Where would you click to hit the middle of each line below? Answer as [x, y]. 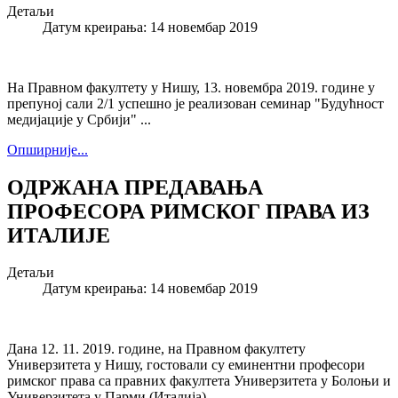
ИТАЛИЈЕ [59, 235]
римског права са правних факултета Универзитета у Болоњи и [199, 381]
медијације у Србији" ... [79, 119]
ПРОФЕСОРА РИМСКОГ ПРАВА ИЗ [188, 211]
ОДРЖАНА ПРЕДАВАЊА [135, 187]
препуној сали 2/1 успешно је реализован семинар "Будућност [195, 103]
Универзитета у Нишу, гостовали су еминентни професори [186, 365]
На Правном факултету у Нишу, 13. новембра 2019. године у [191, 87]
